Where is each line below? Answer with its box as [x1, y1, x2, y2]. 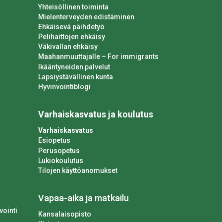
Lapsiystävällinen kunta [38, 72, 113, 81]
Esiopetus [38, 136, 70, 145]
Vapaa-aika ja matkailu [38, 193, 129, 204]
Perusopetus [38, 146, 80, 155]
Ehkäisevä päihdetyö [38, 22, 105, 31]
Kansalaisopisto [38, 210, 91, 219]
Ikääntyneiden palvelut [38, 62, 110, 71]
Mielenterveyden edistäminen [38, 12, 134, 21]
